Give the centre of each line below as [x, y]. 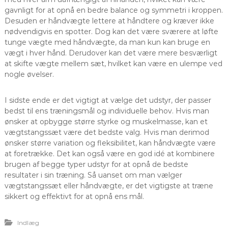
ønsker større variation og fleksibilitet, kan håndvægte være [110, 143]
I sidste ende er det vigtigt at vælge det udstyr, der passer [108, 100]
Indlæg [28, 222]
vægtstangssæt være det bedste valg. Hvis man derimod [107, 132]
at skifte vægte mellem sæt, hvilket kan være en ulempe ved [113, 63]
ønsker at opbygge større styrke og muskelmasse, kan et [106, 121]
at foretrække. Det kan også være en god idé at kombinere [109, 153]
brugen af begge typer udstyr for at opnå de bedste [96, 164]
